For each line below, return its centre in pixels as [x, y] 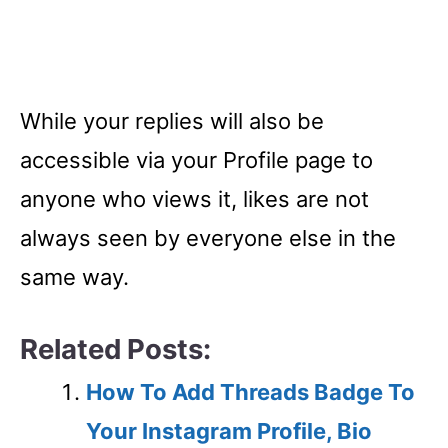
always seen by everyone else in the [208, 238]
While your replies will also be [172, 121]
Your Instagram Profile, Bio [229, 431]
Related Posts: [115, 349]
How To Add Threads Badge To [250, 392]
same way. [74, 277]
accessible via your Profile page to [196, 160]
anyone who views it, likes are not [194, 199]
